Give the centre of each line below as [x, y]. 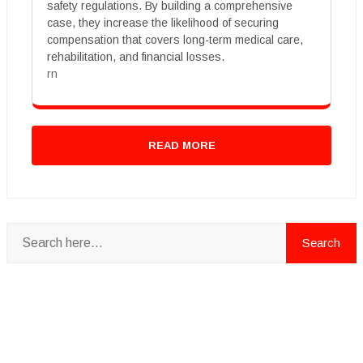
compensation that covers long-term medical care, [175, 40]
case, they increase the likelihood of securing [163, 23]
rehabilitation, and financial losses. [136, 57]
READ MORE [181, 145]
